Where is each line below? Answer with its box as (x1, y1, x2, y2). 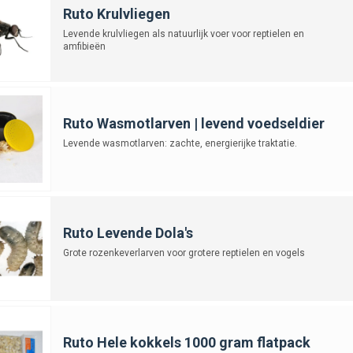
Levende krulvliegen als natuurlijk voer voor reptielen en (62, 28, 304, 39)
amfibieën (62, 40, 106, 52)
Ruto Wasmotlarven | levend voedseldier (62, 114, 325, 132)
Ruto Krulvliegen (62, 5, 170, 22)
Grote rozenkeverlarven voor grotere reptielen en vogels (62, 247, 305, 258)
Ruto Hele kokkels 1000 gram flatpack (62, 333, 310, 351)
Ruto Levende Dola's (62, 224, 193, 241)
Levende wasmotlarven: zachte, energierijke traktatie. (62, 137, 297, 149)
